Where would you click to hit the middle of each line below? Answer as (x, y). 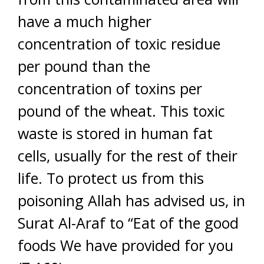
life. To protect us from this (111, 178)
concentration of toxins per (110, 88)
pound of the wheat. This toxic (121, 111)
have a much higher (85, 21)
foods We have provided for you (126, 245)
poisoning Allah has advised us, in (131, 200)
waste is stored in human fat (115, 133)
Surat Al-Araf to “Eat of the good (128, 223)
